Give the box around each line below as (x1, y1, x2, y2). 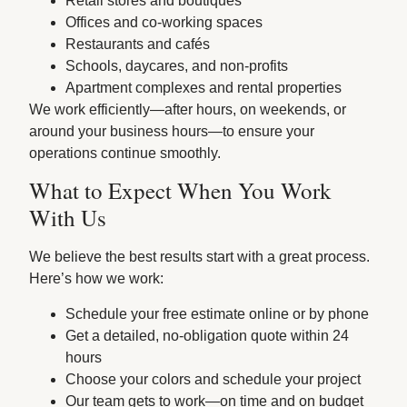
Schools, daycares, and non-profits (65, 57, 289, 74)
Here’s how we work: (29, 271, 164, 287)
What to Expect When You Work (29, 175, 333, 206)
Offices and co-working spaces (65, 14, 263, 30)
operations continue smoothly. (29, 144, 222, 161)
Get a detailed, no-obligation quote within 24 (65, 327, 350, 343)
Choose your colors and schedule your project (65, 371, 362, 387)
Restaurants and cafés (65, 35, 211, 52)
